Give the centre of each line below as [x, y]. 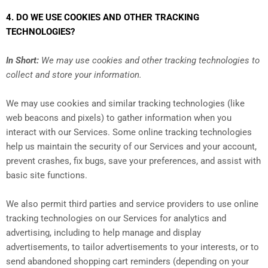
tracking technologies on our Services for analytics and [116, 219]
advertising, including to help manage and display [103, 233]
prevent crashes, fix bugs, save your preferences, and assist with [133, 161]
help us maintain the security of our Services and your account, [131, 147]
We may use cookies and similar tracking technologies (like [125, 104]
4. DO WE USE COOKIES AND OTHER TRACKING [103, 18]
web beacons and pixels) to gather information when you [119, 118]
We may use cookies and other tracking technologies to [149, 61]
